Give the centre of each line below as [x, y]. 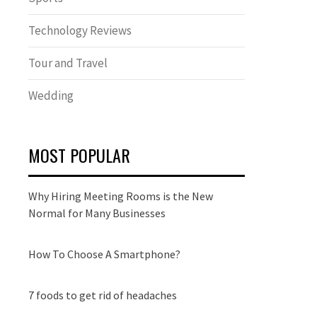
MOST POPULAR [79, 155]
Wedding [51, 96]
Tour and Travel [68, 63]
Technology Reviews [80, 30]
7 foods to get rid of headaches [103, 295]
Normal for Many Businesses [97, 213]
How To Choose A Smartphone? [104, 254]
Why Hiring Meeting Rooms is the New [121, 196]
